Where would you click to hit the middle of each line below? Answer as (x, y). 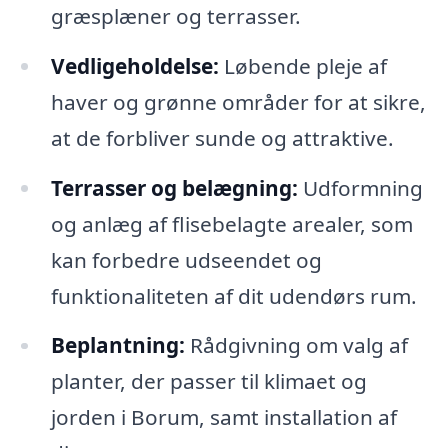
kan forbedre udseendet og (186, 259)
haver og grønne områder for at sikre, (238, 101)
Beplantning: (117, 345)
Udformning (360, 187)
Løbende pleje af (302, 65)
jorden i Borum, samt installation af (223, 417)
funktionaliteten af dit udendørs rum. (233, 295)
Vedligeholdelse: (134, 65)
